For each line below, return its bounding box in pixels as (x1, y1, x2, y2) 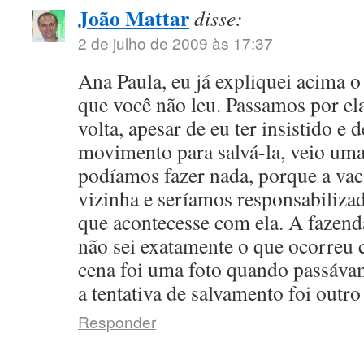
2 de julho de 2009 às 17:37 (78, 32, 273, 54)
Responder (78, 310, 156, 332)
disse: (194, 4, 243, 32)
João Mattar (78, 2, 189, 33)
